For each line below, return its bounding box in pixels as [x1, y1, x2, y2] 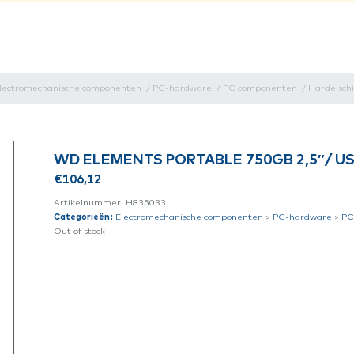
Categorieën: [54, 211, 114, 223]
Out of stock [54, 225, 106, 237]
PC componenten [223, 82, 297, 94]
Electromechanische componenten [115, 211, 264, 223]
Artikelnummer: [54, 197, 126, 209]
